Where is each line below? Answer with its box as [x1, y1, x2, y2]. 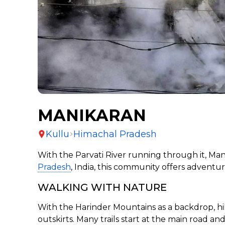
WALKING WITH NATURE [38, 181, 167, 193]
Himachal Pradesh [73, 128, 157, 140]
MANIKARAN [38, 105, 147, 125]
